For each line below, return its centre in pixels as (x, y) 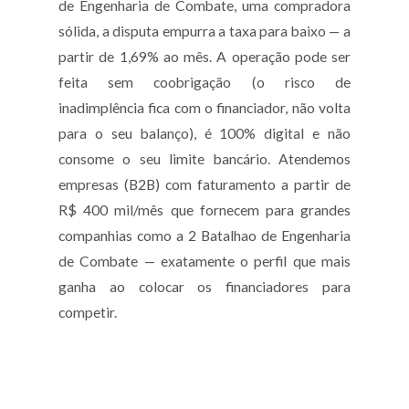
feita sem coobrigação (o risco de (204, 83)
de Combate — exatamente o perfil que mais (204, 262)
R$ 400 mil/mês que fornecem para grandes (204, 210)
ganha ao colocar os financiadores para (204, 287)
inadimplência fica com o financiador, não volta (204, 108)
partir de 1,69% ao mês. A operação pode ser (204, 57)
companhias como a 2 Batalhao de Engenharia (204, 236)
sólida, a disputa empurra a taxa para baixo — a (204, 31)
